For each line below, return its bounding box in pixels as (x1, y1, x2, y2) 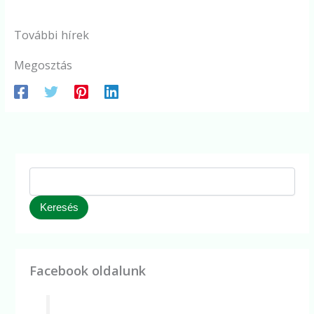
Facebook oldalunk (29, 262, 146, 280)
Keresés (39, 202, 78, 214)
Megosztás (14, 57, 73, 74)
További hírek (14, 26, 90, 43)
